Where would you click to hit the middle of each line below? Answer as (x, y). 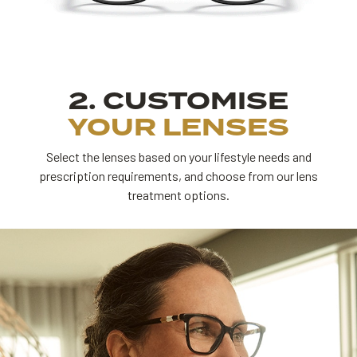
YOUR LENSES (178, 128)
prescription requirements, (112, 176)
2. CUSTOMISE (178, 102)
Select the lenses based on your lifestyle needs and (178, 157)
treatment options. (178, 195)
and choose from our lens (251, 176)
